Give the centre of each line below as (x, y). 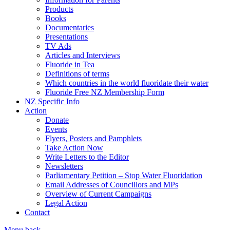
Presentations (66, 37)
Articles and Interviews (83, 55)
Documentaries (70, 27)
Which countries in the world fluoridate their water (127, 83)
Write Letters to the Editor (87, 157)
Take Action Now (74, 148)
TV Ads (58, 46)
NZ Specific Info (52, 101)
